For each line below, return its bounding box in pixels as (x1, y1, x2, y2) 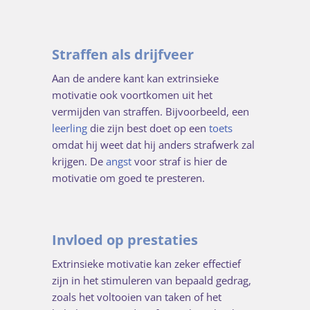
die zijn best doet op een (87, 121, 209, 136)
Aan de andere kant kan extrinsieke (52, 71, 219, 86)
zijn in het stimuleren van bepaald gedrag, (52, 273, 251, 287)
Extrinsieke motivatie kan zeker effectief (52, 256, 241, 271)
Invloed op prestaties (52, 230, 198, 249)
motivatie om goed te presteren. (52, 171, 205, 185)
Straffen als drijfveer (52, 45, 194, 64)
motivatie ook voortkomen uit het (52, 88, 212, 102)
